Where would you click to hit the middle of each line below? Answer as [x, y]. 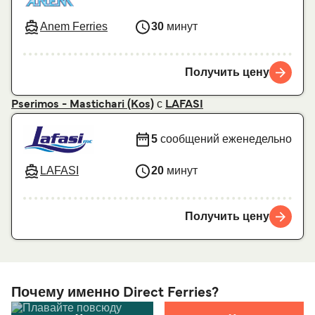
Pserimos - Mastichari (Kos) [83, 104]
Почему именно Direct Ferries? [115, 293]
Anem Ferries [74, 27]
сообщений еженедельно [225, 139]
